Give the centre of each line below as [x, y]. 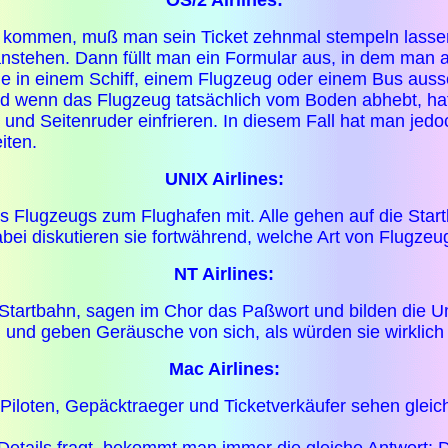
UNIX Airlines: [224, 179]
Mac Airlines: [224, 369]
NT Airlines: [224, 274]
